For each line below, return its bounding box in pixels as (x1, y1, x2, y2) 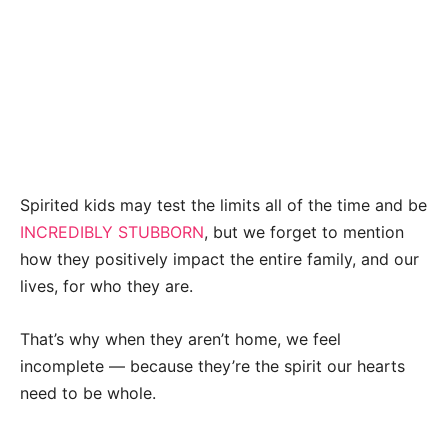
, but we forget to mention (204, 222, 404, 243)
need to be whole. (20, 383, 156, 404)
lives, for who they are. (20, 276, 193, 297)
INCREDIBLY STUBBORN (20, 222, 204, 243)
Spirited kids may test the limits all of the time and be (20, 195, 427, 216)
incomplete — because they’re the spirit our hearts (20, 356, 405, 377)
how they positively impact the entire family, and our (20, 249, 419, 270)
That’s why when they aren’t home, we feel (20, 329, 341, 350)
